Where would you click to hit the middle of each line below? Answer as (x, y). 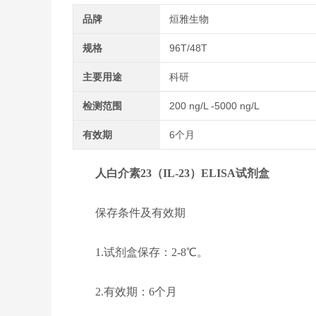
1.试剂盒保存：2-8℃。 (140, 252)
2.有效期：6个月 (124, 292)
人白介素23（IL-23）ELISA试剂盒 (182, 173)
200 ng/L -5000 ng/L (215, 106)
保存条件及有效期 (129, 213)
